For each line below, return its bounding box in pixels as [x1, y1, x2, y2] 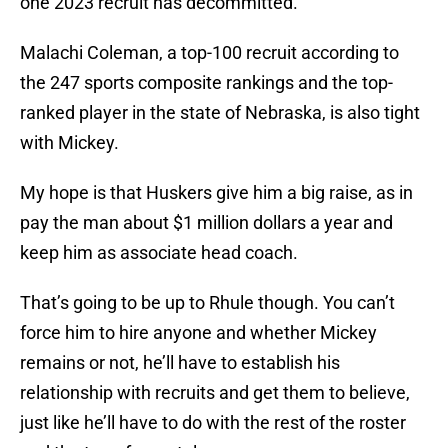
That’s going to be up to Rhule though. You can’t [20, 292, 395, 314]
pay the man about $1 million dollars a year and [20, 212, 393, 234]
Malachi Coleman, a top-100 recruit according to [20, 42, 399, 64]
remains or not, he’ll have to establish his [20, 352, 340, 374]
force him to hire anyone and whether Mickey [20, 322, 377, 344]
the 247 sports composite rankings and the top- [20, 72, 393, 94]
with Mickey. [20, 132, 119, 154]
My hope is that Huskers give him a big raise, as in [20, 182, 413, 204]
